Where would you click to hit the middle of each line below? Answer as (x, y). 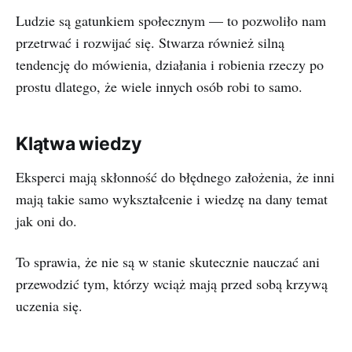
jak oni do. (46, 221)
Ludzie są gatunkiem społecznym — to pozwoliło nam (171, 20)
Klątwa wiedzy (79, 144)
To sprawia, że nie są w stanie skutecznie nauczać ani (168, 262)
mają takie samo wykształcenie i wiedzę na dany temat (172, 199)
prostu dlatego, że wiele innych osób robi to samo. (159, 86)
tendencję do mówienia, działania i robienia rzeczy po (170, 64)
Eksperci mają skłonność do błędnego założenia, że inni (175, 177)
